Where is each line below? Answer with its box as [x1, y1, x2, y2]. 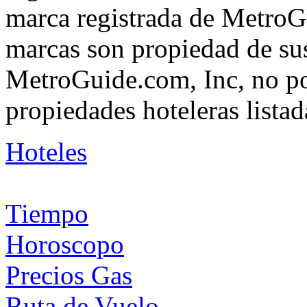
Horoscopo [5, 229, 124, 259]
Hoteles [5, 136, 87, 167]
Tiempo [5, 198, 88, 228]
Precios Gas [5, 260, 132, 290]
